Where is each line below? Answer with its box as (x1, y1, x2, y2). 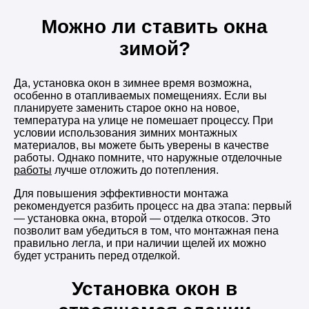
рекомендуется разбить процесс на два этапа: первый (14, 200, 292, 212)
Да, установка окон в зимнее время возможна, (14, 77, 252, 90)
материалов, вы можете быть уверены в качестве (14, 139, 269, 152)
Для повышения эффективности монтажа (14, 188, 228, 200)
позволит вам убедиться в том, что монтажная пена (14, 225, 279, 237)
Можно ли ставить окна (41, 16, 268, 38)
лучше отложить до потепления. (52, 164, 219, 177)
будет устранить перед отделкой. (14, 250, 180, 262)
